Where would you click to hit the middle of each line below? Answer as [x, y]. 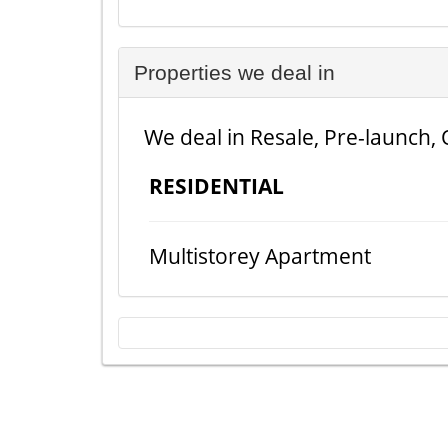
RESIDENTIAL [216, 186]
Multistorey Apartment [260, 256]
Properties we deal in [234, 72]
